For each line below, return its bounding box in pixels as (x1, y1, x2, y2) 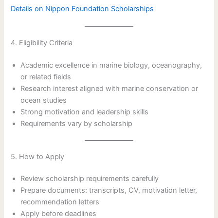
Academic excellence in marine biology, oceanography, (20, 60, 202, 70)
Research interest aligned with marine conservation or (20, 84, 199, 93)
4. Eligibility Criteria (11, 38, 73, 47)
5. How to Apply (11, 152, 65, 161)
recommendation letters (20, 198, 100, 207)
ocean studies (20, 95, 67, 105)
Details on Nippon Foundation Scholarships (11, 4, 154, 14)
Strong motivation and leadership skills (20, 107, 149, 116)
